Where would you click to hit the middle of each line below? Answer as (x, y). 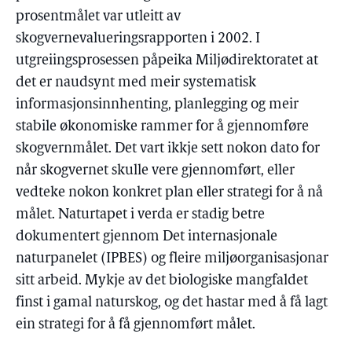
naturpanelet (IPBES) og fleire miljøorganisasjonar (172, 259)
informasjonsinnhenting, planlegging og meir (157, 105)
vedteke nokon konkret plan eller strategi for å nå (169, 193)
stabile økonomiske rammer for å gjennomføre (162, 127)
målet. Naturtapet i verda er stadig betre (140, 215)
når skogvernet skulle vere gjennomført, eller (155, 171)
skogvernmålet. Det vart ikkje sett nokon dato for (168, 149)
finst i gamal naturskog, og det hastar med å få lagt (172, 303)
